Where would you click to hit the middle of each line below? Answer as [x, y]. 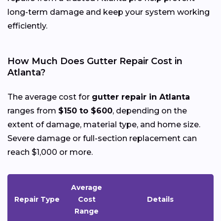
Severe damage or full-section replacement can [102, 138]
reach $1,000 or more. [50, 152]
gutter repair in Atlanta [141, 97]
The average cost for [50, 97]
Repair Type [37, 199]
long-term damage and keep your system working [109, 12]
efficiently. [27, 26]
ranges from [33, 110]
